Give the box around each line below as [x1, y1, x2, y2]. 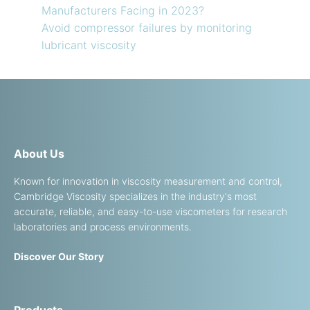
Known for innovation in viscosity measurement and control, [14, 174, 282, 187]
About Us [14, 146, 64, 161]
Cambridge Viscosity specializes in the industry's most [14, 190, 257, 202]
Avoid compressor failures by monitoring [42, 20, 252, 35]
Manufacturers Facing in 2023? [42, 3, 204, 17]
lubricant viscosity [42, 37, 136, 52]
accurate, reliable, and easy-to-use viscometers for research [14, 205, 287, 217]
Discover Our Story [14, 250, 104, 262]
